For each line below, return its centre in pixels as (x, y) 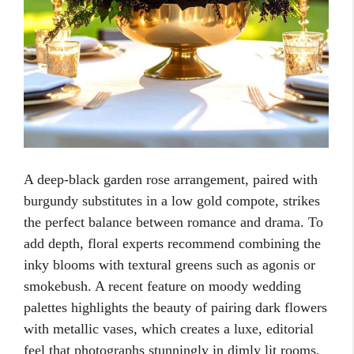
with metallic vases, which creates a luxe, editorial (169, 329)
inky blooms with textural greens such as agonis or (169, 265)
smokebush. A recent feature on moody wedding (162, 286)
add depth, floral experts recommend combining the (172, 244)
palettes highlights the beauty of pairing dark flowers (175, 308)
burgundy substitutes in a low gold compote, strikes (172, 201)
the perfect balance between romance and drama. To (173, 222)
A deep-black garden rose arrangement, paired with (171, 180)
